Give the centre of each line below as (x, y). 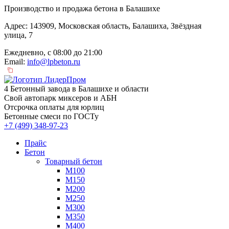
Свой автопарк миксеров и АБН (61, 98)
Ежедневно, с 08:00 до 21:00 (53, 52)
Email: (16, 62)
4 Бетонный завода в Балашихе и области (76, 89)
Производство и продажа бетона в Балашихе (82, 8)
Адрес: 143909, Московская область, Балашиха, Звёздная (103, 26)
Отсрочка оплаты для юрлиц (54, 107)
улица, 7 (18, 35)
